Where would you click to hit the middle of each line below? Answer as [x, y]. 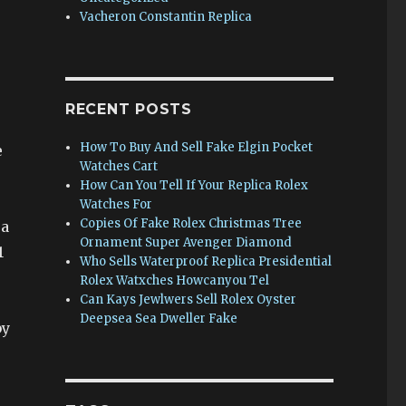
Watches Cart [119, 166]
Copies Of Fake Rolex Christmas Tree [191, 223]
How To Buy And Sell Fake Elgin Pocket [197, 147]
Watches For [116, 204]
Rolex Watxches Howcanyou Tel [175, 280]
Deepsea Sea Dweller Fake [159, 319]
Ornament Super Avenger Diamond [186, 242]
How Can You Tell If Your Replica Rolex [194, 185]
